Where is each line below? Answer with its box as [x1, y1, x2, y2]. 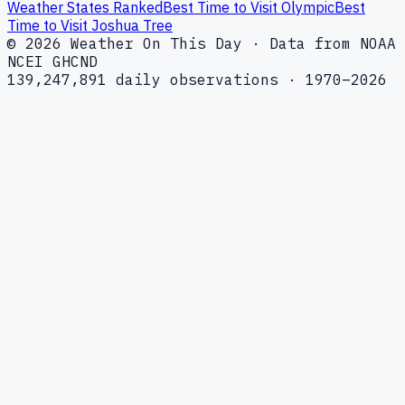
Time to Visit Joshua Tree [7, 15, 173, 34]
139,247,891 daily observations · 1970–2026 [7, 70, 387, 89]
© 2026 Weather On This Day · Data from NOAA [7, 33, 396, 52]
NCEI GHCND [7, 52, 98, 71]
